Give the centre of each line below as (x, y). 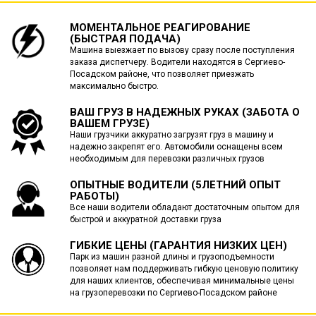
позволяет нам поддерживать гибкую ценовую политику (184, 269)
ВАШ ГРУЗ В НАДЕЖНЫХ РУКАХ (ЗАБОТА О (184, 112)
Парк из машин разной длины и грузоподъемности (172, 257)
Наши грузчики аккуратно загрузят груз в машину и (171, 135)
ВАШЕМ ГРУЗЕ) (109, 123)
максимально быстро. (114, 86)
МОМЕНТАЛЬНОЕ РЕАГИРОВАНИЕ (160, 28)
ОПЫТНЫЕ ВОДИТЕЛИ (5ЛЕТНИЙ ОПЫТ (175, 185)
